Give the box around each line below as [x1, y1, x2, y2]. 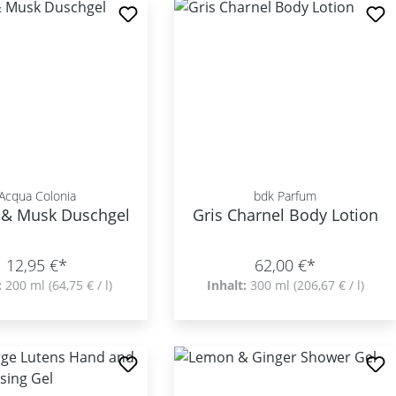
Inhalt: [206, 277, 250, 293]
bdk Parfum [254, 187, 317, 204]
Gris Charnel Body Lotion [192, 204, 378, 225]
